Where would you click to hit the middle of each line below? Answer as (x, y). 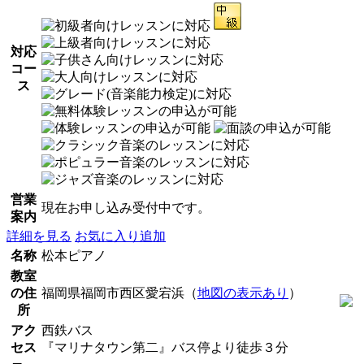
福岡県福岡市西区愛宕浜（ (119, 292)
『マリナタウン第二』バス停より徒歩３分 (165, 347)
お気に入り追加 (120, 236)
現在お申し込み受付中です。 (126, 207)
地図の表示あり (243, 292)
